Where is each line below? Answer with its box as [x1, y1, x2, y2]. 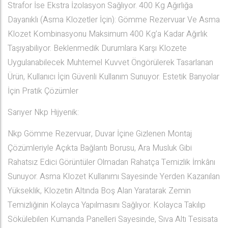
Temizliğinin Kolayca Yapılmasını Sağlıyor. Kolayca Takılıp [8, 199, 206, 211]
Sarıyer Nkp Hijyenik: [8, 106, 79, 119]
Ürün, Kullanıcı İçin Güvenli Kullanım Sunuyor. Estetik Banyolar [8, 71, 219, 83]
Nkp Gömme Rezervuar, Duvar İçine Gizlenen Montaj [8, 128, 192, 140]
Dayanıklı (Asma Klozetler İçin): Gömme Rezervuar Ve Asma [8, 14, 220, 26]
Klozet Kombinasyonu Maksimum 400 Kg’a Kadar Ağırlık [8, 28, 208, 40]
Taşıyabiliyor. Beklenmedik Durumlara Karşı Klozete [8, 42, 187, 54]
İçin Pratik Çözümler [8, 85, 78, 97]
